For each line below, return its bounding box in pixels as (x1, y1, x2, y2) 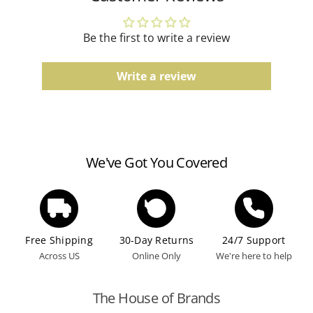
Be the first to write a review (83, 30, 230, 46)
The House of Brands (92, 288, 221, 307)
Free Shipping (25, 233, 93, 247)
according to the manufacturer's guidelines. (27, 4, 233, 18)
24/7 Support (222, 233, 286, 247)
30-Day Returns (119, 233, 194, 247)
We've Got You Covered (85, 152, 228, 172)
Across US (38, 249, 80, 262)
